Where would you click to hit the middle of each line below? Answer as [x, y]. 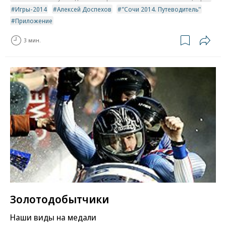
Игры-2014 [31, 9]
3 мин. [32, 40]
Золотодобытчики [60, 199]
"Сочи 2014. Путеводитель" [161, 9]
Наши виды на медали [53, 217]
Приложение [34, 20]
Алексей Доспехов [84, 9]
